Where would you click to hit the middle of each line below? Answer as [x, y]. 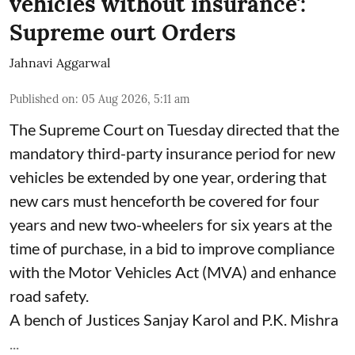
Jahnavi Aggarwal [60, 63]
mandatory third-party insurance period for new [172, 153]
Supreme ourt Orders [123, 33]
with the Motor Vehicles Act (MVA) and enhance [173, 272]
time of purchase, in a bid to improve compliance [172, 248]
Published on [42, 99]
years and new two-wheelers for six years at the [171, 225]
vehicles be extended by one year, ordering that [168, 177]
